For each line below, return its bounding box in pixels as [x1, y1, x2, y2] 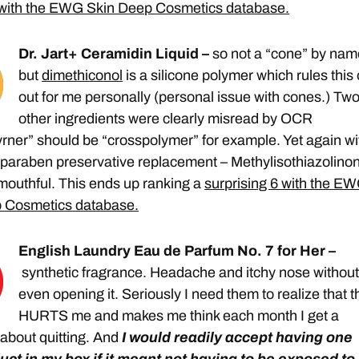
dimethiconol [42, 67, 123, 84]
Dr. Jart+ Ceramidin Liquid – [18, 46, 213, 63]
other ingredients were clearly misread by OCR [18, 111, 313, 127]
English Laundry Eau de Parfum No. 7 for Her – [18, 243, 337, 260]
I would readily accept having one [122, 329, 353, 346]
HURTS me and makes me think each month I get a [18, 308, 340, 325]
